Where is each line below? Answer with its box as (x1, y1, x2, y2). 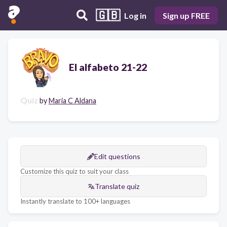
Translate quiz (95, 182, 139, 191)
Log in (124, 10, 146, 20)
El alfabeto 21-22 (69, 61, 147, 73)
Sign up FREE (163, 10, 210, 20)
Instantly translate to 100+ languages (20, 197, 130, 205)
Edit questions (94, 152, 140, 161)
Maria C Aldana (49, 96, 96, 105)
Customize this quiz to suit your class (20, 167, 129, 175)
